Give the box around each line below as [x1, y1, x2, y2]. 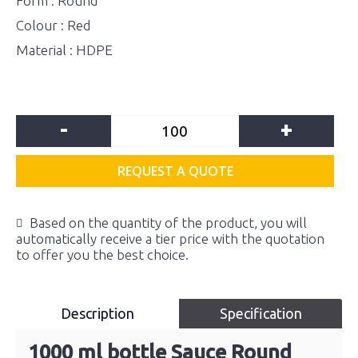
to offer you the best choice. [16, 247, 189, 262]
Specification [219, 305, 302, 321]
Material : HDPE [16, 42, 113, 58]
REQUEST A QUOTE [117, 162, 233, 180]
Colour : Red [16, 18, 90, 33]
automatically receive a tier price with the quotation [16, 231, 324, 246]
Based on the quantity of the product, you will [30, 215, 307, 230]
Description [61, 305, 134, 321]
